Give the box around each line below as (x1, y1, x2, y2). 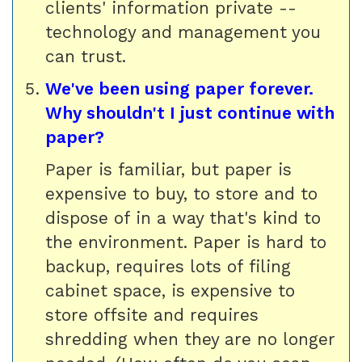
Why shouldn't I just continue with (45, 103, 335, 123)
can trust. (45, 46, 126, 66)
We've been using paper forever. (45, 78, 314, 99)
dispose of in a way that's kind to (45, 208, 321, 228)
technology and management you (45, 22, 321, 42)
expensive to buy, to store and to (45, 183, 318, 204)
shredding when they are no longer (45, 329, 335, 349)
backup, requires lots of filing (45, 256, 291, 276)
